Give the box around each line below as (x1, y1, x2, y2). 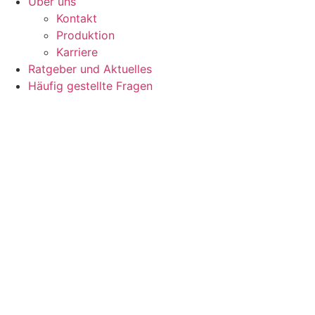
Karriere (56, 44, 98, 59)
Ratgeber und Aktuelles (28, 61, 152, 76)
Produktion (56, 27, 115, 42)
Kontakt (56, 11, 97, 25)
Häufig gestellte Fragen (28, 78, 153, 93)
